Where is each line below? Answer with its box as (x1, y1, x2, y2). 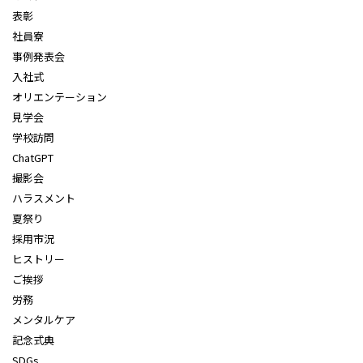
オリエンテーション (12, 89, 107, 105)
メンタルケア (12, 312, 75, 328)
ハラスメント (12, 190, 75, 207)
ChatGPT (12, 150, 53, 166)
